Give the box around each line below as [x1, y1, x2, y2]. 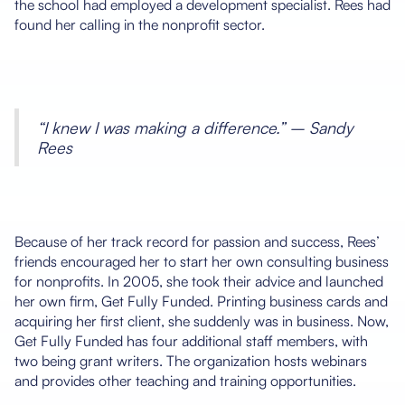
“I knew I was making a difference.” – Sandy [37, 117, 353, 137]
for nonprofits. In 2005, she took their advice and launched [14, 271, 383, 290]
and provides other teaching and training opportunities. [14, 371, 356, 390]
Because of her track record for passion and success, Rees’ [14, 231, 380, 250]
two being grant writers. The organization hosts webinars [14, 351, 367, 370]
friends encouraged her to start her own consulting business [14, 251, 389, 270]
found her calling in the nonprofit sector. [14, 14, 265, 33]
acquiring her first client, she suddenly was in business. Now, [14, 311, 389, 330]
